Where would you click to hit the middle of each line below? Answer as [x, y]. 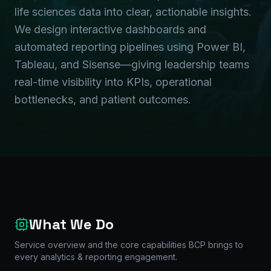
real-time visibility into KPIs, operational [113, 82]
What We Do [71, 224]
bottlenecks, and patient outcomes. [103, 100]
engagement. [150, 257]
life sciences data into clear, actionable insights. [133, 12]
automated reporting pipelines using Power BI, [130, 47]
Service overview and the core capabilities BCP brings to [129, 245]
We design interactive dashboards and [110, 29]
